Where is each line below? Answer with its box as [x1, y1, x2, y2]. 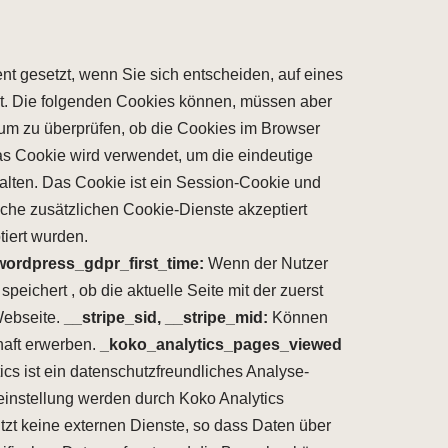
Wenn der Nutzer [204, 255, 328, 272]
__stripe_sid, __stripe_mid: [64, 309, 272, 326]
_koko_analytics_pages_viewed [100, 336, 342, 353]
